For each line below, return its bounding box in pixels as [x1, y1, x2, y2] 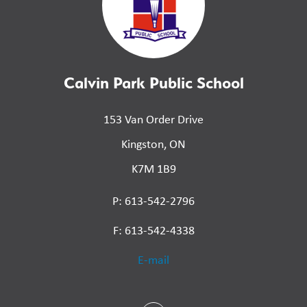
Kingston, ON [121, 135, 186, 152]
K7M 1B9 [131, 160, 176, 177]
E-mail [138, 251, 169, 268]
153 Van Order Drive [103, 110, 204, 127]
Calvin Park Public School [63, 72, 244, 93]
